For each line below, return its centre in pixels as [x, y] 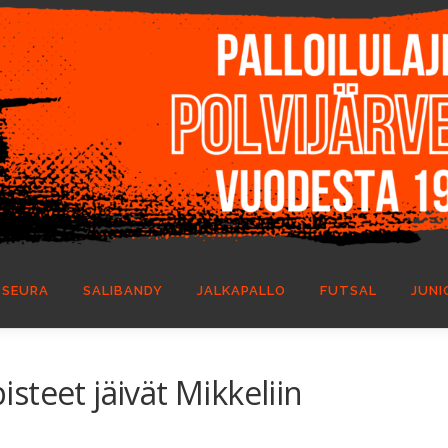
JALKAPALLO [241, 290]
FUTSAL [348, 290]
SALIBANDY [123, 290]
